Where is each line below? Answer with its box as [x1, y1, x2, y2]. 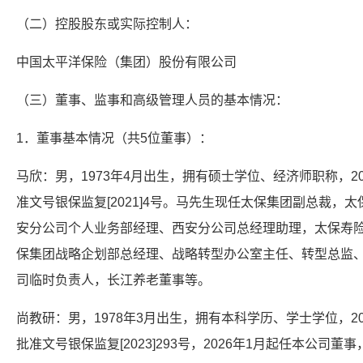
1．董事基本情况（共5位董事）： [16, 131, 212, 145]
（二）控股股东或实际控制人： [16, 17, 198, 31]
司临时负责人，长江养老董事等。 [16, 273, 211, 287]
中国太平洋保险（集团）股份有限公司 [16, 55, 237, 69]
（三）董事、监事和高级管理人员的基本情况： [16, 93, 288, 107]
